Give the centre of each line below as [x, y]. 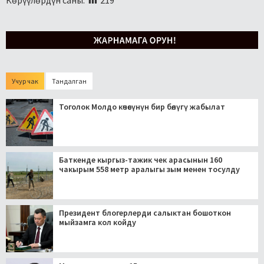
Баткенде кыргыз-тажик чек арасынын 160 [141, 159]
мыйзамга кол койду [98, 222]
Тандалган [69, 81]
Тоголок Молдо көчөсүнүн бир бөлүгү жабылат [142, 106]
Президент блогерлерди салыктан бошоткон [145, 212]
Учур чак [25, 81]
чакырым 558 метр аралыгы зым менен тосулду [149, 169]
